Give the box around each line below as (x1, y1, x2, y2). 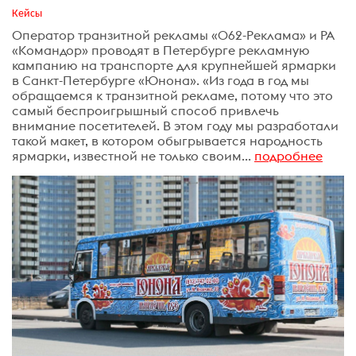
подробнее (254, 147, 323, 164)
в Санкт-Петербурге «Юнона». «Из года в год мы (12, 72, 309, 88)
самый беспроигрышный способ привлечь (12, 102, 279, 118)
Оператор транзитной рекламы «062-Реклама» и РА (12, 26, 335, 43)
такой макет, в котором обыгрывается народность (12, 132, 323, 149)
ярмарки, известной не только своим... (12, 147, 251, 164)
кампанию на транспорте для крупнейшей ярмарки (12, 56, 336, 73)
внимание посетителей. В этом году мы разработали (12, 117, 339, 133)
